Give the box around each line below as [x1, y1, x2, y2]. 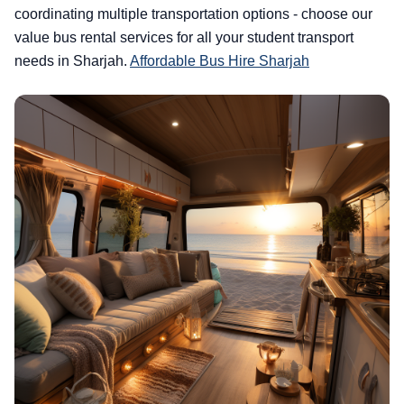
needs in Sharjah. [14, 53, 130, 69]
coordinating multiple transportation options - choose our [14, 6, 372, 22]
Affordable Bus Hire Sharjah [130, 53, 309, 69]
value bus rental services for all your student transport [14, 30, 353, 45]
